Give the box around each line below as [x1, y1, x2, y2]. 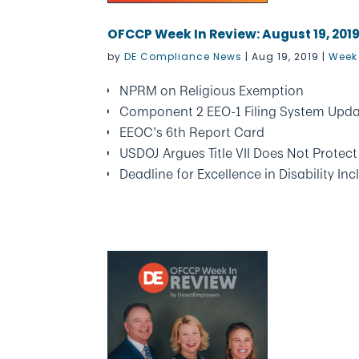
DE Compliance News [124, 50, 243, 63]
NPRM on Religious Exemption [119, 81, 305, 100]
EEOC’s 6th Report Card [119, 123, 265, 142]
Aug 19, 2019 [252, 50, 320, 63]
